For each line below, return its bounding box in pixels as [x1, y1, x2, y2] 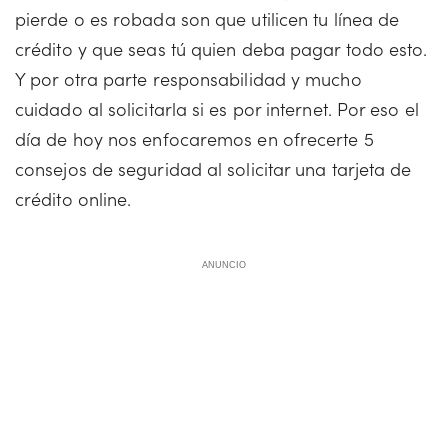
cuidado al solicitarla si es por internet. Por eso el [15, 96, 419, 121]
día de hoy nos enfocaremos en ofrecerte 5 [15, 126, 374, 151]
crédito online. [15, 186, 132, 211]
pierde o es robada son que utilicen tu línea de [15, 6, 400, 31]
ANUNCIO [201, 260, 247, 270]
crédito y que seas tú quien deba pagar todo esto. [15, 36, 428, 61]
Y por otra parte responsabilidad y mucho [15, 66, 362, 91]
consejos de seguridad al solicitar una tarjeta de [15, 156, 412, 181]
